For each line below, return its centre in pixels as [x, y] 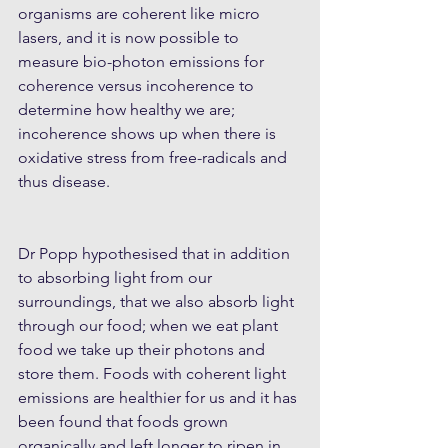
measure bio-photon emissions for [143, 62]
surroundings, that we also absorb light [158, 302]
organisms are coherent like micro [141, 14]
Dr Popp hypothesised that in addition [156, 254]
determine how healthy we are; [128, 110]
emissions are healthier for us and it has [159, 398]
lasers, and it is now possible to [130, 38]
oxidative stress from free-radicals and [154, 158]
